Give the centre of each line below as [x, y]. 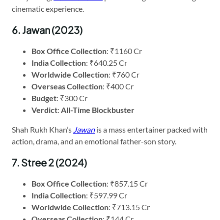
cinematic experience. [48, 8]
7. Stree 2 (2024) [49, 162]
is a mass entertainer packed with [151, 129]
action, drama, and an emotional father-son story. [94, 141]
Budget [44, 98]
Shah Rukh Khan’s [42, 129]
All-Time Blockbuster [98, 110]
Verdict [44, 110]
